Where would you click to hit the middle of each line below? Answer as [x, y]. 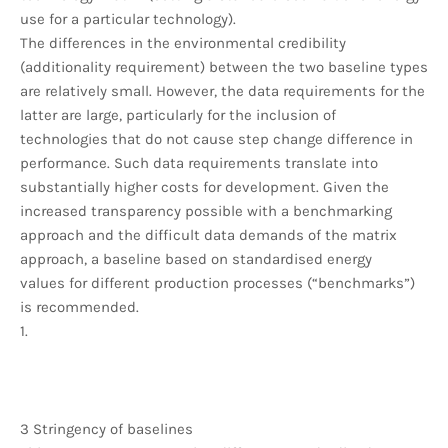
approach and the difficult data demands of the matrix [208, 234]
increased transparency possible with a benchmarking [206, 210]
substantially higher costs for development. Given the [204, 186]
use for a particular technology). [128, 18]
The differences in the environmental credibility [183, 42]
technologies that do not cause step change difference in [216, 138]
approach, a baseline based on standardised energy [196, 258]
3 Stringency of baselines [106, 428]
